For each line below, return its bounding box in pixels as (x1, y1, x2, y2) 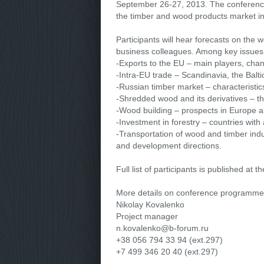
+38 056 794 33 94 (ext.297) (115, 235, 223, 245)
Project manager (115, 212, 178, 221)
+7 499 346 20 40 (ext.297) (115, 247, 218, 256)
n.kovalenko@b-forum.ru (115, 223, 209, 233)
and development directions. (115, 141, 222, 150)
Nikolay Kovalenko (115, 200, 184, 209)
